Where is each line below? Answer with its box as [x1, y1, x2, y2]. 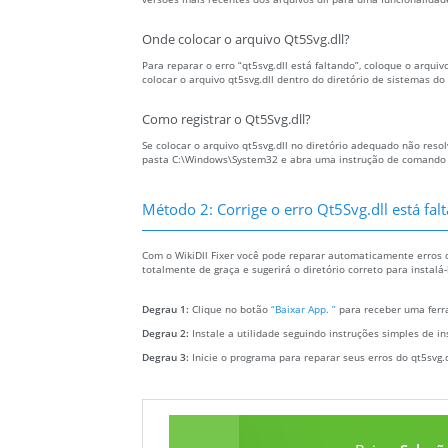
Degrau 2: [142, 326, 192, 341]
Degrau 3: [142, 350, 192, 365]
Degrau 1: [142, 302, 192, 317]
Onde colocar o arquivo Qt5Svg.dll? [142, 31, 350, 49]
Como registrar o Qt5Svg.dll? [142, 111, 311, 129]
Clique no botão [192, 302, 271, 317]
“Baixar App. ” [271, 302, 336, 317]
